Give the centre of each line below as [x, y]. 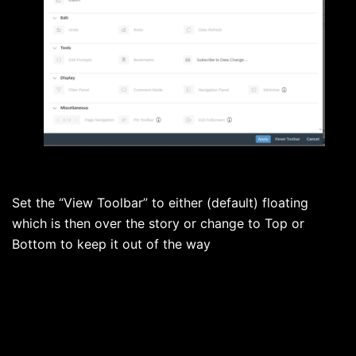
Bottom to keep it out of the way [111, 244]
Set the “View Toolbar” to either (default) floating [160, 203]
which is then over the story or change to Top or [158, 224]
